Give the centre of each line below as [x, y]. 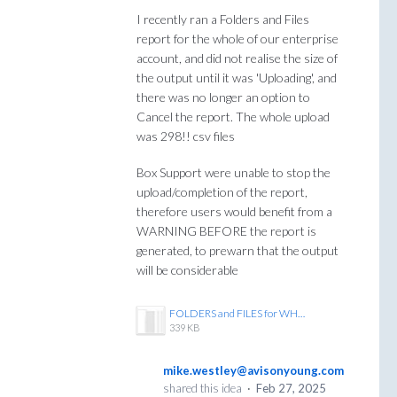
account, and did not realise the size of [237, 58]
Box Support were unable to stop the [234, 173]
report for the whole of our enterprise [237, 38]
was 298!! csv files [186, 136]
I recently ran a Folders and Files [223, 19]
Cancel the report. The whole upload [233, 116]
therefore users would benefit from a [234, 212]
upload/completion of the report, [222, 192]
